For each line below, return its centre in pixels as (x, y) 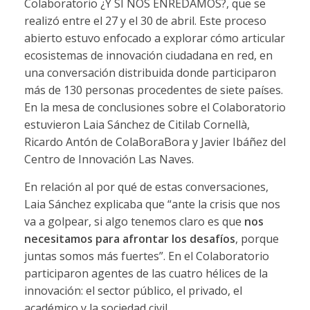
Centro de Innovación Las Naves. (109, 159)
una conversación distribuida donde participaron (150, 72)
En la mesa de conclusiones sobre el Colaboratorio (155, 107)
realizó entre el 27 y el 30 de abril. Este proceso (145, 20)
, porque (257, 238)
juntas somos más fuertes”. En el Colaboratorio (146, 256)
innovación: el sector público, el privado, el (133, 290)
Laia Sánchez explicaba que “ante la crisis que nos (152, 204)
